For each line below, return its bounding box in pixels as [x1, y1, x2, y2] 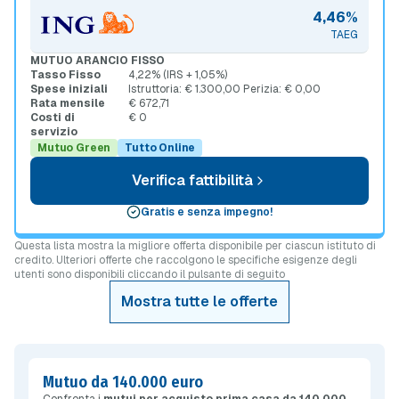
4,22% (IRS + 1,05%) [128, 68, 227, 82]
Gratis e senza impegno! [141, 205, 273, 219]
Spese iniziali [30, 82, 108, 96]
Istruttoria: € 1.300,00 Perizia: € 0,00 [128, 82, 321, 96]
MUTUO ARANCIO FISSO [30, 53, 165, 68]
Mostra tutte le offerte [121, 292, 278, 311]
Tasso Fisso [30, 68, 101, 82]
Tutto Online [125, 141, 196, 155]
